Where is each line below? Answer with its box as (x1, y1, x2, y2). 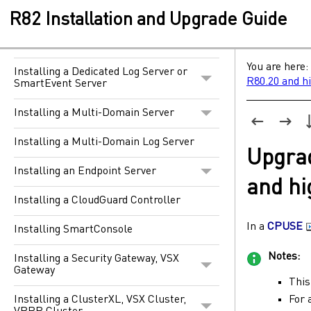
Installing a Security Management (14, 25, 178, 37)
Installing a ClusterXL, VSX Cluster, (14, 294, 186, 305)
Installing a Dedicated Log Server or (14, 66, 187, 78)
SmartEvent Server (14, 78, 107, 90)
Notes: (268, 251, 300, 263)
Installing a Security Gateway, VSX (14, 253, 179, 264)
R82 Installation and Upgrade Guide (9, 11, 288, 30)
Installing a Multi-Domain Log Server (14, 136, 194, 148)
